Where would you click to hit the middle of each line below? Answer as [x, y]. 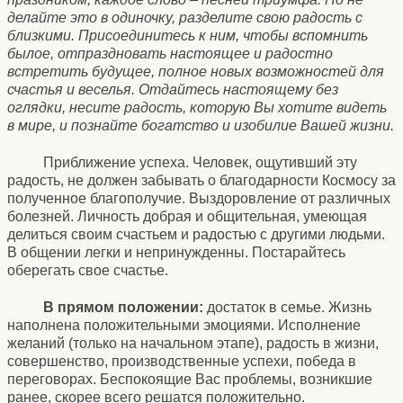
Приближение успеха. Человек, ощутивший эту [200, 163]
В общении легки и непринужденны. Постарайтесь [176, 253]
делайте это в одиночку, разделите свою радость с [185, 18]
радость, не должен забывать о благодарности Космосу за [201, 181]
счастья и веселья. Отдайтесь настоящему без [173, 90]
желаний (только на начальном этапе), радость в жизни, [193, 344]
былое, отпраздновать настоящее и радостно [170, 54]
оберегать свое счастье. [88, 271]
